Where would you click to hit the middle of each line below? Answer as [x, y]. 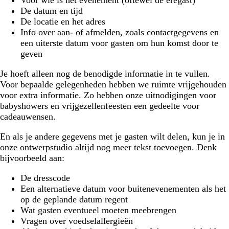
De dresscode [45, 178]
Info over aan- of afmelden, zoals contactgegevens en [120, 32]
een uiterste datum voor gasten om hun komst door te [119, 43]
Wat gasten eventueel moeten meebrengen [98, 210]
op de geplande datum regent [74, 199]
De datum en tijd [52, 11]
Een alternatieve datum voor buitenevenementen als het [123, 189]
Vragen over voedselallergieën [77, 221]
